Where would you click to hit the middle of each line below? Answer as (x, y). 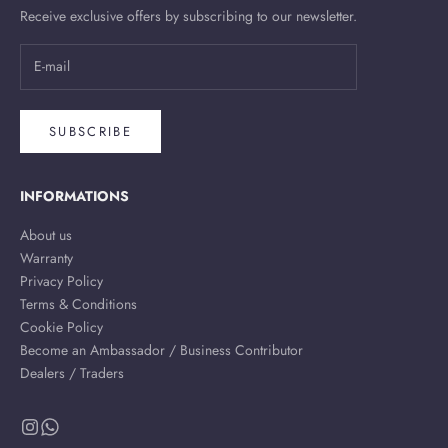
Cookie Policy (61, 327)
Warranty (46, 258)
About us (46, 235)
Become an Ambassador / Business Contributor (161, 350)
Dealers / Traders (72, 373)
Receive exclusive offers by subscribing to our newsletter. (188, 15)
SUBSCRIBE (91, 132)
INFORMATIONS (74, 196)
